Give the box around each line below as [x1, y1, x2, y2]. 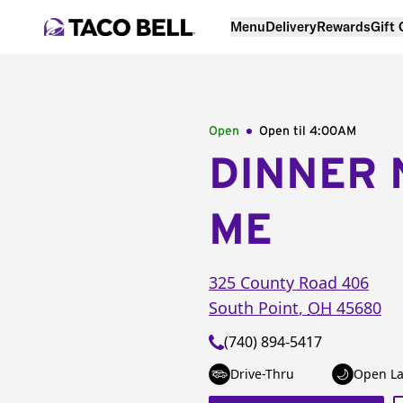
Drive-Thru [230, 365, 294, 382]
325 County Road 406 [209, 272, 369, 293]
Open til [259, 125, 309, 138]
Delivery [265, 17, 317, 35]
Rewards [317, 17, 371, 35]
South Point [209, 297, 299, 318]
